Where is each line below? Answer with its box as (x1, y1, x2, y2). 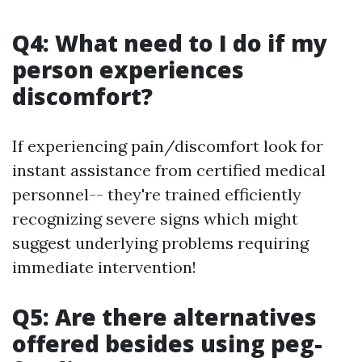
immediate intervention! (12, 256, 196, 277)
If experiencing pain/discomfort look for (12, 135, 323, 156)
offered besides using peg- (12, 327, 322, 359)
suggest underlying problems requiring (12, 232, 309, 253)
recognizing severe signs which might (12, 208, 298, 229)
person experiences (12, 53, 244, 85)
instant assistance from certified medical (12, 159, 326, 180)
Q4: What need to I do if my (12, 27, 327, 58)
